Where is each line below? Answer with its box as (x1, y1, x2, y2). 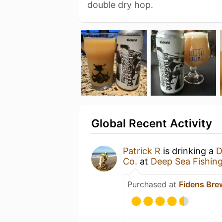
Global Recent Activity (91, 116, 212, 130)
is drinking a (161, 146, 216, 156)
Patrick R (123, 146, 161, 156)
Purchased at (127, 179, 179, 189)
